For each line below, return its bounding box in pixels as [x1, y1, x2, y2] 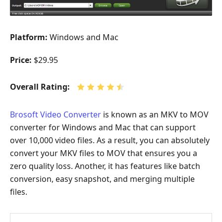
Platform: [10, 31, 48, 43]
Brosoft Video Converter [10, 109, 101, 120]
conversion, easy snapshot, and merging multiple [10, 173, 195, 184]
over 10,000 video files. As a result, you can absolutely [10, 134, 210, 146]
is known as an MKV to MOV [101, 109, 209, 120]
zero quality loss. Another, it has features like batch [10, 160, 200, 171]
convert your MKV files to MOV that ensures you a [10, 147, 197, 159]
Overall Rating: [10, 81, 70, 92]
